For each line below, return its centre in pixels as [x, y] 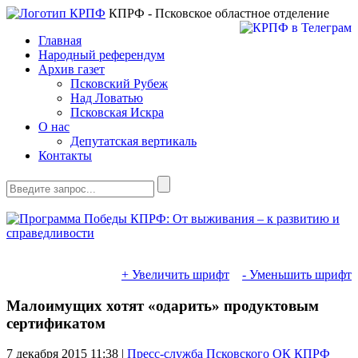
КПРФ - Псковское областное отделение [217, 13]
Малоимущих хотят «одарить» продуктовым [163, 305]
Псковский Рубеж [119, 84]
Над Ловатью [107, 98]
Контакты [65, 155]
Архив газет [72, 69]
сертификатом [56, 323]
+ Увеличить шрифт [175, 274]
